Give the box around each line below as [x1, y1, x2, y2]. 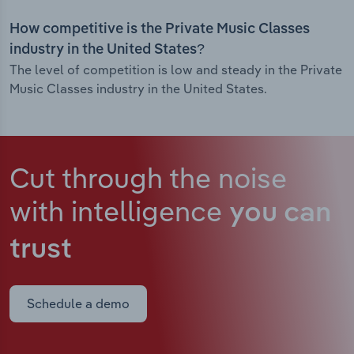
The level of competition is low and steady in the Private [9, 62, 342, 78]
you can [229, 200, 331, 228]
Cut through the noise [9, 160, 287, 196]
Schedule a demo [27, 296, 130, 312]
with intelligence [9, 193, 229, 229]
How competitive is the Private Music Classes [9, 22, 310, 37]
